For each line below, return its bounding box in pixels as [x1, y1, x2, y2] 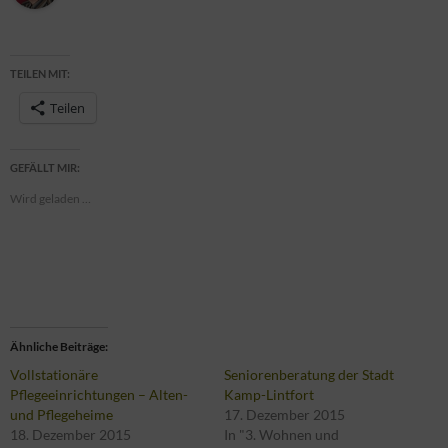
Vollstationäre [10, 365, 98, 383]
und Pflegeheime [10, 405, 113, 423]
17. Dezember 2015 [224, 405, 345, 423]
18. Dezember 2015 [10, 425, 131, 443]
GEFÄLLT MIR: [10, 160, 80, 174]
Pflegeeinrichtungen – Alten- [10, 385, 188, 403]
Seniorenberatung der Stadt [224, 365, 394, 383]
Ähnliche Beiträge [10, 338, 105, 354]
